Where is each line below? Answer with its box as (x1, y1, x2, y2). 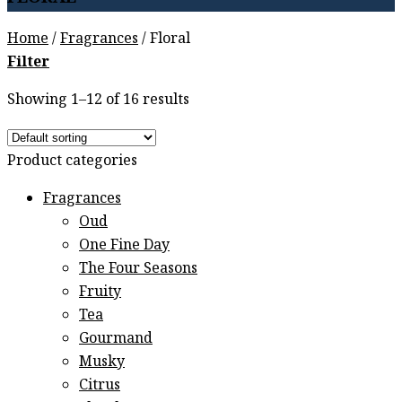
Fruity (79, 281, 121, 305)
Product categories (7, 150, 137, 174)
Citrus (79, 374, 120, 398)
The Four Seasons (79, 258, 197, 282)
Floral (146, 28, 190, 52)
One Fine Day (79, 234, 170, 258)
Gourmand (79, 328, 153, 352)
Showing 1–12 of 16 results (7, 89, 189, 113)
